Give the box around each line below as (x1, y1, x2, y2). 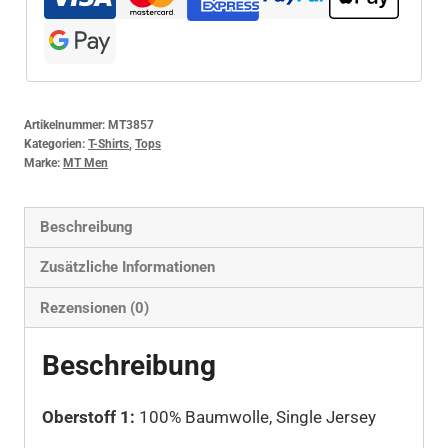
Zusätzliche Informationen (40, 258, 216, 277)
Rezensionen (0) (40, 298, 150, 317)
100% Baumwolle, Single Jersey (135, 407, 376, 428)
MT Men (63, 155, 108, 170)
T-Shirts (88, 136, 129, 151)
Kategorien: (24, 136, 88, 151)
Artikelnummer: (24, 117, 108, 132)
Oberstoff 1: (42, 407, 135, 428)
